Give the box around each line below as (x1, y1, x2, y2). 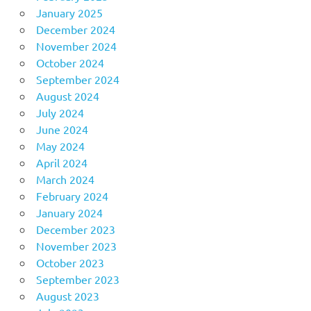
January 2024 (35, 205, 103, 219)
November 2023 (35, 238, 117, 253)
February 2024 (35, 188, 108, 203)
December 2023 (35, 221, 115, 236)
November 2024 (35, 38, 117, 53)
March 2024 (35, 171, 94, 186)
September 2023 (35, 271, 119, 286)
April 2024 (35, 155, 87, 169)
